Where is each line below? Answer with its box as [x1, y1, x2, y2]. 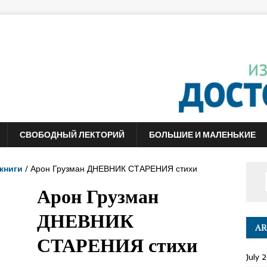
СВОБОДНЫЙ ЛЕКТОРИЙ [20, 128, 125, 141]
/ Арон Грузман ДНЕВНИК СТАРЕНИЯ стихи [23, 162, 197, 175]
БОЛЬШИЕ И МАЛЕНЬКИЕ [149, 128, 256, 141]
